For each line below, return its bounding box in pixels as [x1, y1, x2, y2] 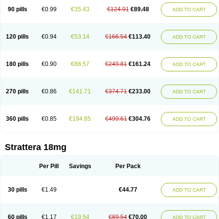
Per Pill [39, 163, 59, 170]
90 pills [7, 6, 27, 13]
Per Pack [115, 163, 141, 170]
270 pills [6, 88, 29, 95]
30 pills [7, 186, 27, 193]
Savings [68, 163, 91, 170]
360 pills [6, 115, 29, 122]
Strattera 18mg [5, 142, 66, 152]
